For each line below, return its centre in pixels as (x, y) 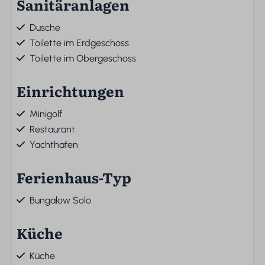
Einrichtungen (70, 91)
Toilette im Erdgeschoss (79, 43)
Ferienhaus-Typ (74, 177)
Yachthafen (54, 145)
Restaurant (52, 129)
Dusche (45, 28)
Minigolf (46, 114)
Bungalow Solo (60, 200)
